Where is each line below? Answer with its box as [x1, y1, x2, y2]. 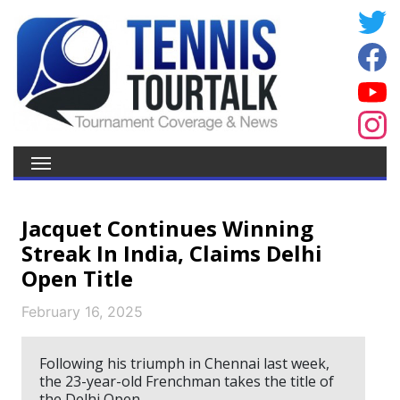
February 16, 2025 [21, 303, 143, 321]
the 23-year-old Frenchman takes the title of [39, 371, 334, 391]
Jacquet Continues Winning [21, 213, 313, 243]
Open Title [21, 263, 133, 293]
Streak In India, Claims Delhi [21, 238, 322, 268]
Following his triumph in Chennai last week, [39, 354, 329, 373]
